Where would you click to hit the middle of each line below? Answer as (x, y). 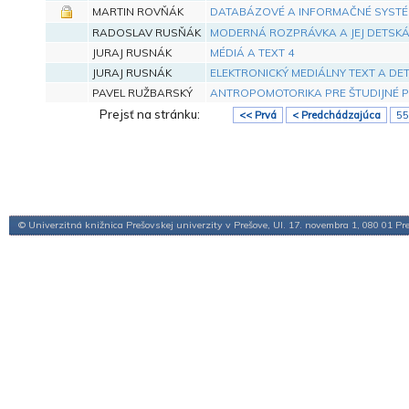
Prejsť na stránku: (151, 114)
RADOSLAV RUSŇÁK (146, 32)
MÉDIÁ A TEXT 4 (252, 52)
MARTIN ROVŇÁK (137, 11)
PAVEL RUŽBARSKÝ (142, 92)
